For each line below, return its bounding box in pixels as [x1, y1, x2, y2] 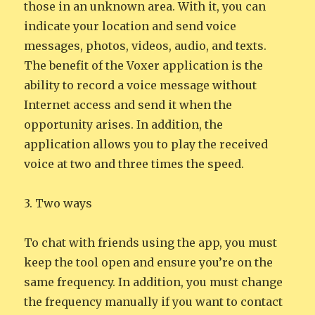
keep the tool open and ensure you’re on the [24, 255, 274, 270]
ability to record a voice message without [24, 78, 257, 93]
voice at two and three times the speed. [24, 157, 245, 172]
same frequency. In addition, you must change [24, 275, 283, 290]
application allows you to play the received [24, 137, 269, 152]
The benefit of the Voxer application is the [24, 58, 264, 73]
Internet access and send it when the [24, 98, 233, 112]
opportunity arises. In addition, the [24, 117, 224, 132]
